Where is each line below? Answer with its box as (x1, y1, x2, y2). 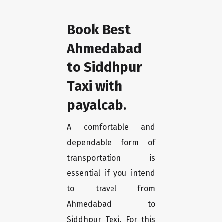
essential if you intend (67, 168, 155, 178)
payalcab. (67, 97, 126, 113)
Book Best (67, 21, 131, 38)
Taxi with (67, 78, 122, 95)
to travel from (67, 184, 155, 194)
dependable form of (67, 138, 155, 148)
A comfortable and (67, 122, 155, 132)
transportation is (67, 153, 155, 163)
